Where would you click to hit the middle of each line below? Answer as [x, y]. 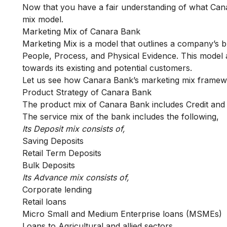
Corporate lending [57, 190]
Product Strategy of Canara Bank [87, 92]
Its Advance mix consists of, [76, 177]
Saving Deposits [53, 141]
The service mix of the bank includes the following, [121, 117]
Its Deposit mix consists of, [74, 129]
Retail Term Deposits [62, 153]
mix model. [43, 19]
